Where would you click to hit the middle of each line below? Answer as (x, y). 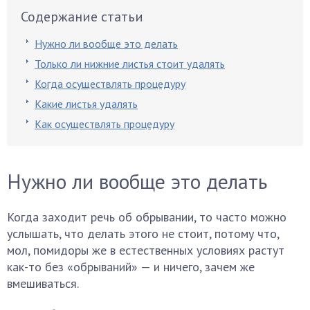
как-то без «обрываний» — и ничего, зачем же (131, 267)
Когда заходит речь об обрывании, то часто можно (147, 217)
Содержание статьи (82, 17)
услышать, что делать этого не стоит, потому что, (143, 234)
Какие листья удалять (86, 104)
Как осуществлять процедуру (104, 124)
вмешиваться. (43, 283)
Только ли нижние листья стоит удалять (130, 64)
